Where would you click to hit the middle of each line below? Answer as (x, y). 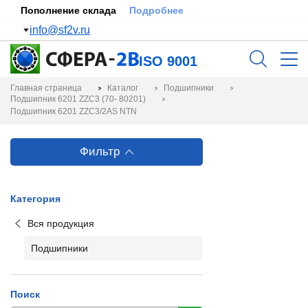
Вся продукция (61, 223)
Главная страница (46, 88)
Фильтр (100, 152)
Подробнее (156, 10)
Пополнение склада (70, 10)
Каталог (123, 88)
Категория (35, 199)
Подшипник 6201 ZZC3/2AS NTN (74, 111)
